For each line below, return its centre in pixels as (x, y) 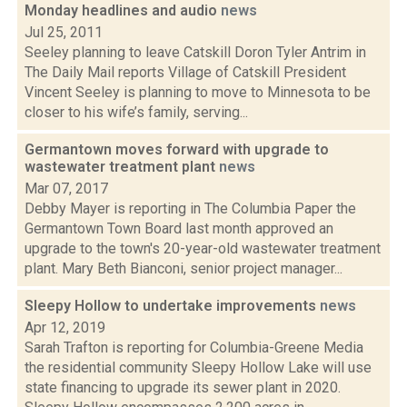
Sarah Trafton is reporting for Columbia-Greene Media (194, 347)
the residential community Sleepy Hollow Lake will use (198, 367)
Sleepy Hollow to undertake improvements (172, 306)
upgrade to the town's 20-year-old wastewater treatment (203, 248)
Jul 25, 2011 (64, 32)
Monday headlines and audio (123, 10)
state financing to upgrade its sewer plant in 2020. (183, 387)
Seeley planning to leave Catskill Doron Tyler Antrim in (195, 52)
